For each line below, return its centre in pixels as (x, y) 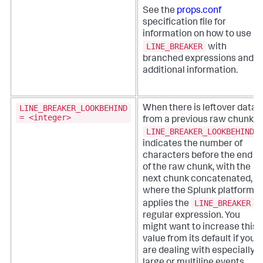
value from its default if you (199, 239)
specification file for (184, 23)
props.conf (199, 11)
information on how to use (197, 35)
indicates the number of (193, 145)
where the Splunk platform (198, 192)
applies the (167, 204)
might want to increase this (200, 227)
